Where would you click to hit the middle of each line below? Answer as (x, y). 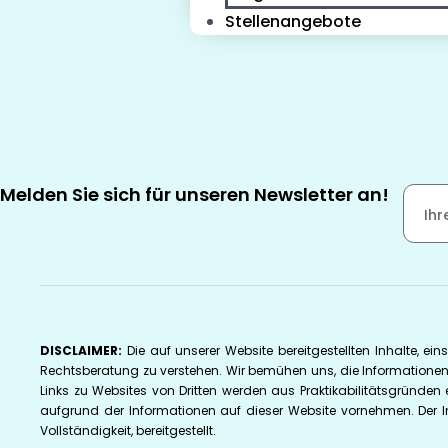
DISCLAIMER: (83, 351)
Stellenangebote (293, 22)
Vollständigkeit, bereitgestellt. (128, 431)
